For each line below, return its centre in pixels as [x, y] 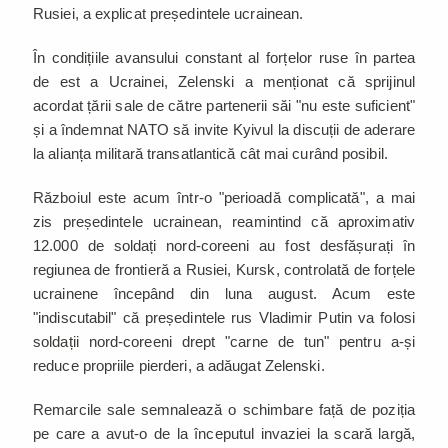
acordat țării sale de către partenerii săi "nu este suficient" [224, 105]
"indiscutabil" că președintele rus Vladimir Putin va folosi [224, 317]
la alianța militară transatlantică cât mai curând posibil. [215, 153]
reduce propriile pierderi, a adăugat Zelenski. [181, 365]
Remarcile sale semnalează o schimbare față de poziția [224, 409]
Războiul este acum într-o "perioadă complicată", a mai [224, 197]
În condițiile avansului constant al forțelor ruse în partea [224, 57]
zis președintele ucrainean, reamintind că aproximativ [224, 221]
